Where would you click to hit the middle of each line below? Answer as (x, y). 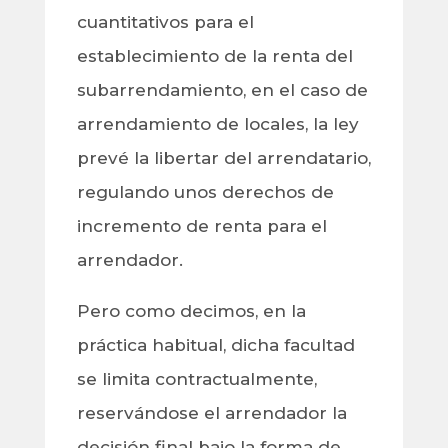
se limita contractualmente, (196, 379)
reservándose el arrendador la (211, 413)
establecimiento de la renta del (214, 56)
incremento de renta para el (201, 226)
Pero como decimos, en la (191, 311)
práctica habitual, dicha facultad (215, 345)
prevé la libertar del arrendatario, (223, 158)
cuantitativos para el (165, 22)
